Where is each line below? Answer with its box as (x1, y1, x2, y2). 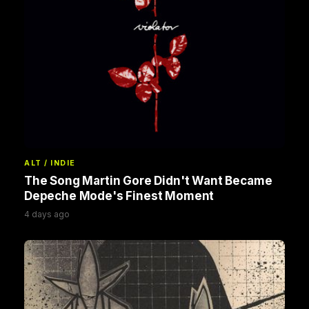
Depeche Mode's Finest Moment (24, 188, 215, 203)
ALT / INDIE (24, 158, 76, 168)
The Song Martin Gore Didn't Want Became (24, 173, 272, 188)
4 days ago (24, 208, 70, 219)
